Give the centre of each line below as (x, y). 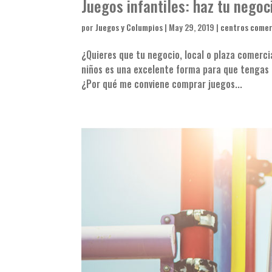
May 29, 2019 (192, 27)
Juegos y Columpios (129, 27)
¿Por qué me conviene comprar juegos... (162, 84)
